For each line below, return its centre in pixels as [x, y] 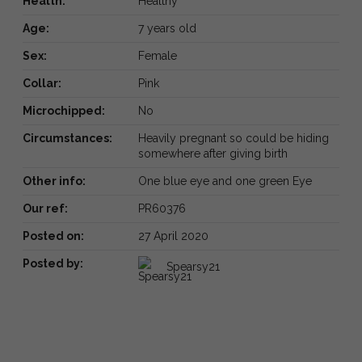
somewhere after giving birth [213, 153]
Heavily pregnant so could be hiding [233, 138]
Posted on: [53, 236]
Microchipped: [64, 110]
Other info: [54, 181]
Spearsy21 [193, 266]
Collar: [42, 83]
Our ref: [45, 208]
